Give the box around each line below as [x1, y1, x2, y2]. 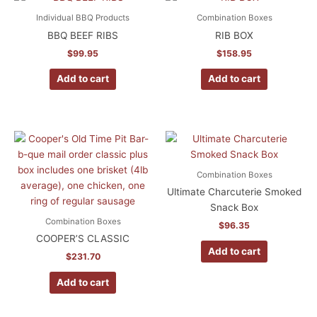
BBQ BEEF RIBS [47, 29, 118, 41]
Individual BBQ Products [36, 13, 129, 23]
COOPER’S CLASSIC [36, 233, 129, 245]
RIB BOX [215, 29, 253, 41]
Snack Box [210, 202, 258, 214]
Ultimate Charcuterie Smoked [167, 186, 301, 198]
